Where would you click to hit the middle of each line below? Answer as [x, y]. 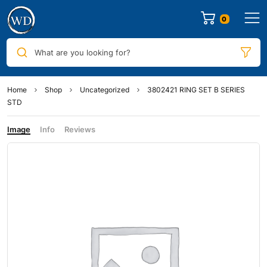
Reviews [80, 129]
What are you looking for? [82, 52]
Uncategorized [105, 90]
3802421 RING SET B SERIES [196, 90]
